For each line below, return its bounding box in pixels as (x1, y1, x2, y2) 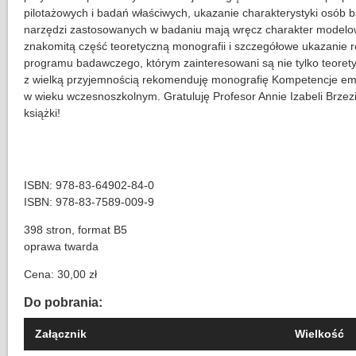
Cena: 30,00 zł (24, 268, 97, 281)
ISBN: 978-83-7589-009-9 (24, 195, 154, 209)
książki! (24, 106, 60, 120)
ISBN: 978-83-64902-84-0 (24, 179, 154, 192)
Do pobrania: (24, 295, 106, 310)
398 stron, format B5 (24, 223, 127, 237)
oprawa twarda (24, 240, 99, 253)
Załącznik (35, 327, 87, 341)
